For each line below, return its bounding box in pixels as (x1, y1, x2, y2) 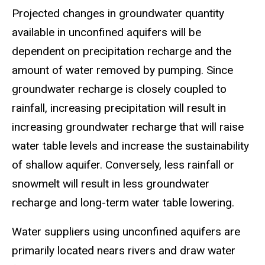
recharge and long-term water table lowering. (12, 196, 234, 210)
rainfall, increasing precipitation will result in (12, 101, 226, 115)
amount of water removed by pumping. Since (12, 63, 233, 77)
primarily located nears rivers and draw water (12, 243, 235, 257)
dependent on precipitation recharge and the (12, 44, 231, 59)
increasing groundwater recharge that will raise (12, 120, 244, 134)
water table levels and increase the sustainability (12, 139, 249, 153)
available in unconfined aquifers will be (12, 25, 201, 40)
